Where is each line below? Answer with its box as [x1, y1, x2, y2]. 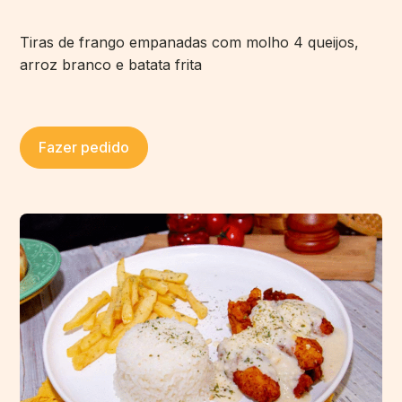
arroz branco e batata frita [20, 56, 203, 74]
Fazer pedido [39, 138, 130, 157]
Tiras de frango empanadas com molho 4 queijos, [20, 33, 360, 52]
